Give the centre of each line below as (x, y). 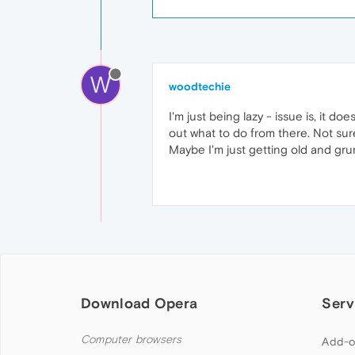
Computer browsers (132, 340)
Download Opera (139, 303)
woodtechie (200, 86)
